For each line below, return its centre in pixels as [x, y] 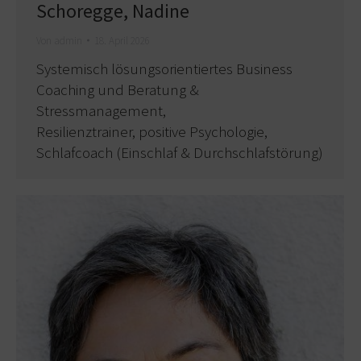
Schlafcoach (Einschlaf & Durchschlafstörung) [180, 152]
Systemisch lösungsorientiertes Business [164, 68]
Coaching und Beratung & [118, 89]
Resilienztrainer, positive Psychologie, [152, 131]
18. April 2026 [122, 40]
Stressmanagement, [101, 110]
